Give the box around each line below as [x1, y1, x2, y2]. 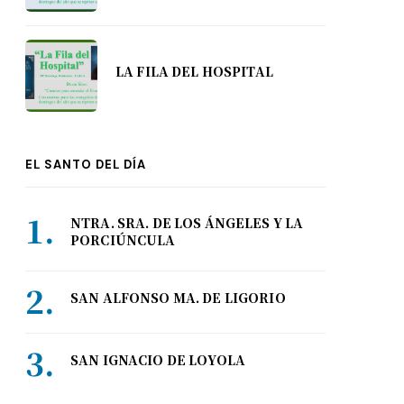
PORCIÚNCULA [70, 231, 176, 249]
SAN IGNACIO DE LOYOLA [70, 351, 245, 369]
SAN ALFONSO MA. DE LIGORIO [70, 289, 286, 307]
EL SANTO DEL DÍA [25, 157, 146, 172]
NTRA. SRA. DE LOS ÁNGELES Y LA [70, 214, 304, 232]
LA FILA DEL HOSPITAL [115, 62, 273, 80]
